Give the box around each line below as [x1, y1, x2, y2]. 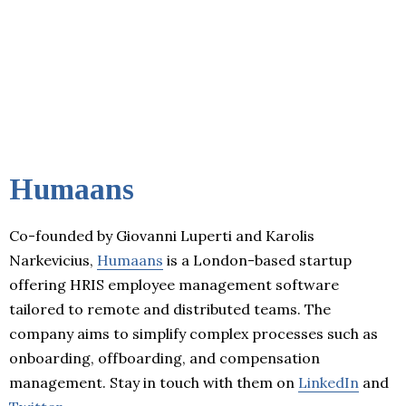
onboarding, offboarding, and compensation [9, 348, 320, 367]
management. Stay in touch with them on [9, 372, 298, 391]
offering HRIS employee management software [9, 275, 339, 294]
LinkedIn [298, 372, 359, 391]
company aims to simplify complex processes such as [9, 324, 378, 343]
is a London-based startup [163, 250, 352, 269]
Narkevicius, [9, 250, 97, 269]
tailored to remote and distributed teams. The [9, 299, 331, 318]
